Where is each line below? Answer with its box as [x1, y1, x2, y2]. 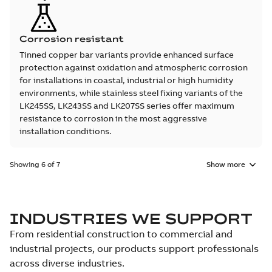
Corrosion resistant [19, 33, 124, 44]
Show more [206, 160, 245, 169]
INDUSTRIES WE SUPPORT [10, 209, 253, 228]
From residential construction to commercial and [10, 228, 233, 240]
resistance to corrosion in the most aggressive [19, 113, 207, 124]
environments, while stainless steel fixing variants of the [19, 87, 243, 98]
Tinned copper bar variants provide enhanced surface [19, 49, 234, 60]
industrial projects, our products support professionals [10, 242, 259, 254]
